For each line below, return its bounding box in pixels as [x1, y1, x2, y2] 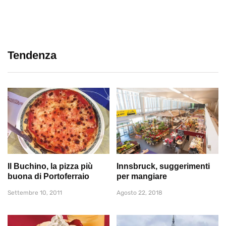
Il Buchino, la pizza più [8, 161, 93, 171]
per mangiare [117, 172, 167, 181]
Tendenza [8, 48, 56, 62]
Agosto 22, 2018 [117, 189, 162, 196]
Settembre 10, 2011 [8, 189, 62, 196]
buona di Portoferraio [8, 172, 89, 181]
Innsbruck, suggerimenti [117, 161, 210, 171]
